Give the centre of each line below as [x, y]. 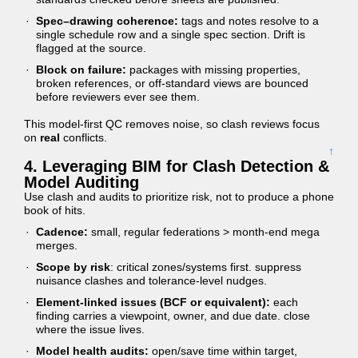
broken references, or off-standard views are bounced [172, 83]
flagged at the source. [91, 48]
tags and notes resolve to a [249, 21]
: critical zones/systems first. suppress [206, 267]
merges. [57, 245]
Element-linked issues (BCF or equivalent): [153, 302]
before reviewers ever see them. [118, 97]
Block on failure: [81, 70]
